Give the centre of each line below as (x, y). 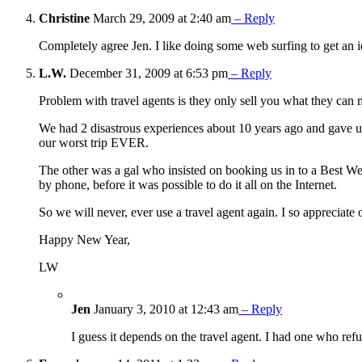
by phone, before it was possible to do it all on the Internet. (188, 185)
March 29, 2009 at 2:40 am (160, 19)
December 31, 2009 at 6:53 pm (147, 74)
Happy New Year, (84, 240)
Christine (64, 19)
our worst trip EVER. (94, 143)
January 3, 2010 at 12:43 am (164, 309)
